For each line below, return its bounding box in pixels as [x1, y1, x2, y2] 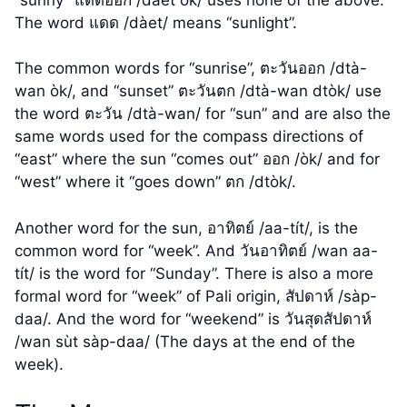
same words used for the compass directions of [15, 127, 363, 146]
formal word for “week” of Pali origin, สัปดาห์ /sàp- [15, 286, 377, 305]
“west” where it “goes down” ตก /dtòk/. [15, 173, 296, 192]
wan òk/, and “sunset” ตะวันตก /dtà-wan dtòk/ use [15, 82, 382, 101]
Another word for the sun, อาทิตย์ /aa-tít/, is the [15, 218, 358, 237]
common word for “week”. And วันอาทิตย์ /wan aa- [15, 241, 378, 260]
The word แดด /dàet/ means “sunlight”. [15, 13, 297, 32]
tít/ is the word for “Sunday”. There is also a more [15, 263, 373, 283]
